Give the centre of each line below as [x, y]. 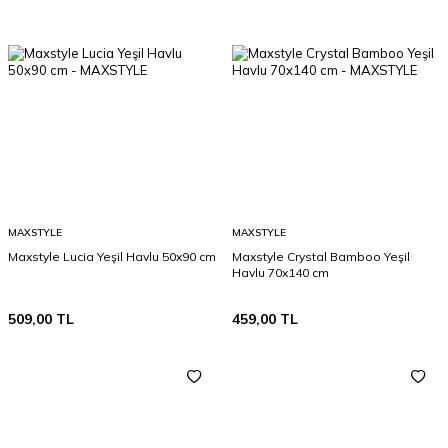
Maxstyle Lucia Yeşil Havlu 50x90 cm [112, 256]
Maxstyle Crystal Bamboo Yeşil [321, 256]
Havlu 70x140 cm [280, 272]
